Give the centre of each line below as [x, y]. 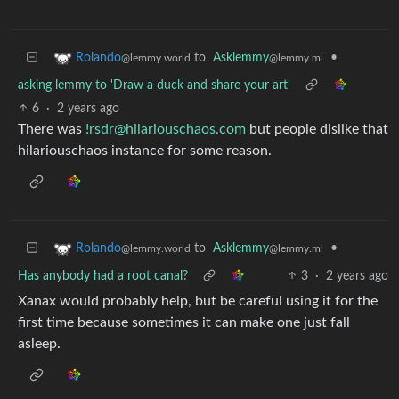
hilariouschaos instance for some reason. [145, 150]
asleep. [39, 343]
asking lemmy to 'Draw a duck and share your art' [154, 85]
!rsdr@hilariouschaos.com [166, 129]
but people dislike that [317, 129]
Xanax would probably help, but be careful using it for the [198, 301]
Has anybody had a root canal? [103, 276]
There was [52, 129]
